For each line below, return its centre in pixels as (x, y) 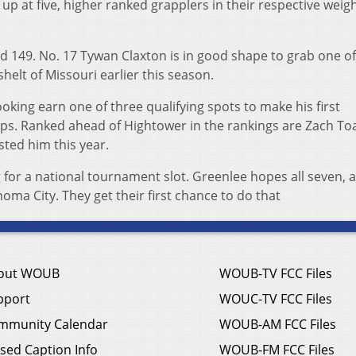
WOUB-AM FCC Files (278, 325)
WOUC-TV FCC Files (276, 299)
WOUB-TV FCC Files (276, 274)
